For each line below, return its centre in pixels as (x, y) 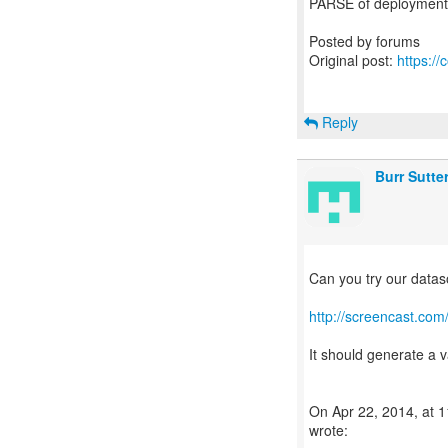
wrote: (328, 430)
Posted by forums (364, 41)
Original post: (353, 60)
